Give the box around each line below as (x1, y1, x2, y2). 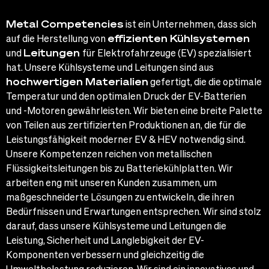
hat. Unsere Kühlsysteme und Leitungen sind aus (6, 60, 214, 73)
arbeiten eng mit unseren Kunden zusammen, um (6, 175, 217, 189)
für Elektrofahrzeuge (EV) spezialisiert (82, 46, 252, 59)
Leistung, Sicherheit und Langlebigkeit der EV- (6, 233, 204, 246)
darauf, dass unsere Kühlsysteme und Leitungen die (6, 219, 226, 232)
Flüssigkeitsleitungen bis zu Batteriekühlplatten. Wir (6, 161, 233, 174)
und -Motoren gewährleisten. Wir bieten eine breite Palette (6, 103, 262, 116)
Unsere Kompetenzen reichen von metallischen (6, 147, 212, 160)
